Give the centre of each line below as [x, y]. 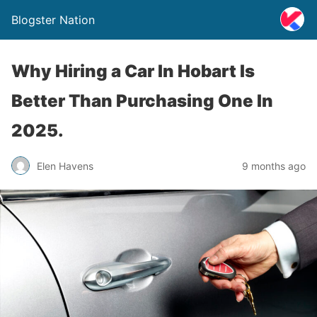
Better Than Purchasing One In [142, 101]
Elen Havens [65, 166]
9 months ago [274, 166]
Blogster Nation [53, 20]
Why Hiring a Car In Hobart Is [133, 71]
